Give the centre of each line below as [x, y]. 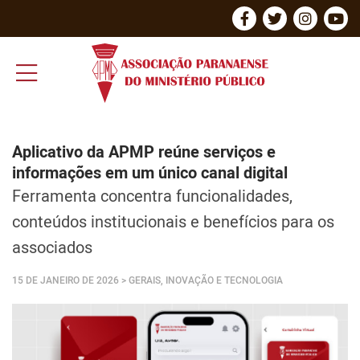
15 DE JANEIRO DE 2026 [65, 280]
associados [52, 247]
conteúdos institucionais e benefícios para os [173, 221]
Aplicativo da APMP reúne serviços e [144, 151]
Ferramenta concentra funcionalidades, [152, 196]
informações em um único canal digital [150, 172]
